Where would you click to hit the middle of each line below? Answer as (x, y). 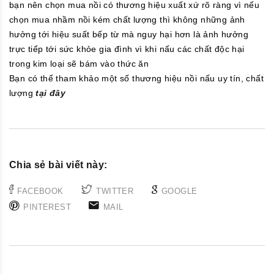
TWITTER (115, 191)
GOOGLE (180, 191)
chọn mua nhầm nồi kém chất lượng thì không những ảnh (127, 20)
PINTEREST (47, 207)
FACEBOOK (40, 191)
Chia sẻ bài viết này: (58, 165)
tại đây (51, 93)
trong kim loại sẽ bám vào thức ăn (79, 64)
